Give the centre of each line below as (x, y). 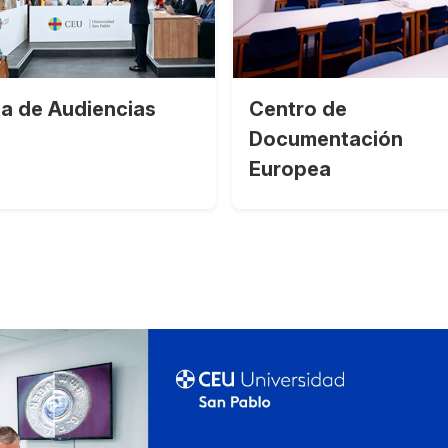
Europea (290, 168)
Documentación (326, 138)
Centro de (298, 108)
